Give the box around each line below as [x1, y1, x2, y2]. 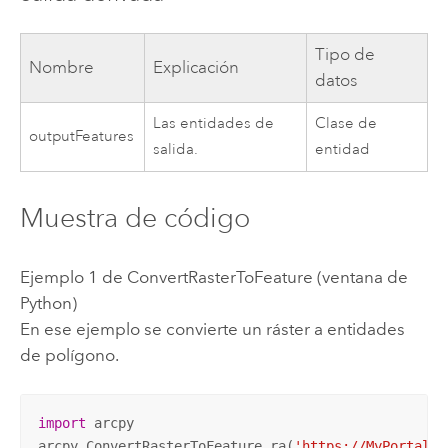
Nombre [29, 56, 95, 78]
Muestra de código [19, 201, 250, 235]
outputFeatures [29, 126, 135, 146]
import [37, 414, 86, 431]
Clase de [315, 113, 378, 133]
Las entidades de [153, 113, 275, 133]
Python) [19, 292, 77, 313]
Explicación [153, 56, 240, 78]
